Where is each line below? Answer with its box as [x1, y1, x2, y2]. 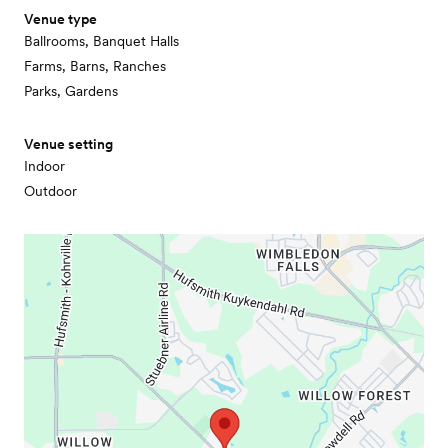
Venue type [24, 11, 97, 28]
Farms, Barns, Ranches [24, 58, 166, 75]
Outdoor [24, 183, 77, 200]
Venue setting [24, 136, 113, 153]
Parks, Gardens [24, 83, 118, 100]
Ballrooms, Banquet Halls [24, 33, 179, 50]
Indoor [24, 158, 65, 175]
